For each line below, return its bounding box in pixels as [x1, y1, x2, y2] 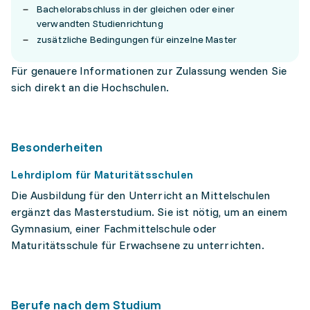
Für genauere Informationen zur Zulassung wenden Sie [11, 64, 287, 78]
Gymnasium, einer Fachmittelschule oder [11, 221, 217, 236]
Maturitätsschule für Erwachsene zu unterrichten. [11, 238, 264, 253]
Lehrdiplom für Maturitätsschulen [11, 167, 194, 182]
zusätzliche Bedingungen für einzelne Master [37, 33, 237, 46]
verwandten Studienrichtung [37, 17, 163, 30]
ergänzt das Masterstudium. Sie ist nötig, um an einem [11, 205, 288, 219]
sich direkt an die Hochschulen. [11, 80, 169, 95]
